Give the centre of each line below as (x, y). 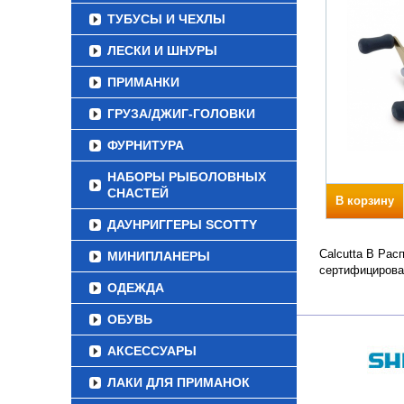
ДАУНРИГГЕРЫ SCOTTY (182, 225)
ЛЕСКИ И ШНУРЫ (162, 50)
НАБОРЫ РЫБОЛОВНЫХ (187, 177)
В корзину (365, 201)
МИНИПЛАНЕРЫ (159, 256)
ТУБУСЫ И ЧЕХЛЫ (166, 19)
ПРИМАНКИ (143, 82)
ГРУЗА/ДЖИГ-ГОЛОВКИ (181, 114)
